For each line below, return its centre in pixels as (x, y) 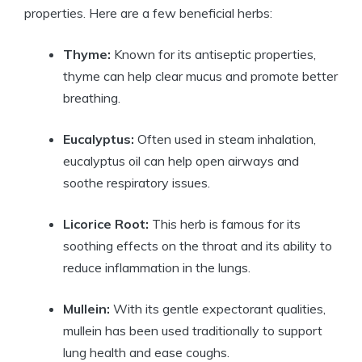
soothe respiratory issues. (137, 183)
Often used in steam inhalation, (225, 139)
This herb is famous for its (225, 224)
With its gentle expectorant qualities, (218, 309)
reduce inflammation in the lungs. (157, 268)
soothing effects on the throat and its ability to (198, 246)
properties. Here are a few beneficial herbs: (148, 13)
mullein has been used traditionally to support (193, 331)
